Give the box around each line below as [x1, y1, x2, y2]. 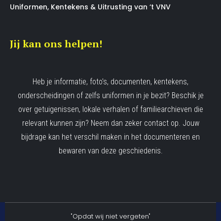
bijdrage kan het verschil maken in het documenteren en [21, 132, 200, 142]
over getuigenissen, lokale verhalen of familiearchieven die [18, 104, 203, 114]
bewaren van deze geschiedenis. [58, 146, 163, 155]
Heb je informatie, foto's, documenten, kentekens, [33, 76, 188, 86]
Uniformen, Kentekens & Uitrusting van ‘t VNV [10, 1, 171, 12]
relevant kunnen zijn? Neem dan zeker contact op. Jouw [22, 118, 199, 128]
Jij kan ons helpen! [10, 37, 102, 50]
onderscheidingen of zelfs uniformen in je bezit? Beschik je [17, 90, 204, 100]
